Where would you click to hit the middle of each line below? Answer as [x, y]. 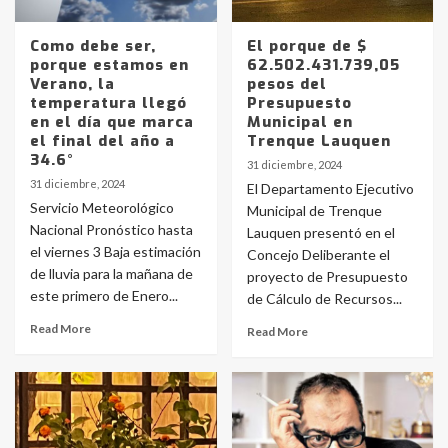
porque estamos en [109, 65]
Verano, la [72, 84]
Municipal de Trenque [314, 210]
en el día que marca [112, 122]
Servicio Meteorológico [102, 207]
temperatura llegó [108, 103]
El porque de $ [306, 46]
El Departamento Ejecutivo [330, 188]
